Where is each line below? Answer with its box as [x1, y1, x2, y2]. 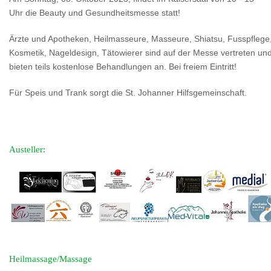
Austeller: [9, 144, 45, 154]
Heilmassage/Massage [9, 254, 92, 264]
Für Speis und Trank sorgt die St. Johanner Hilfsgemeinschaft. [9, 88, 247, 97]
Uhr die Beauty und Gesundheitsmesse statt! [9, 8, 183, 18]
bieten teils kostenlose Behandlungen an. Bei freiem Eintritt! [9, 62, 239, 71]
